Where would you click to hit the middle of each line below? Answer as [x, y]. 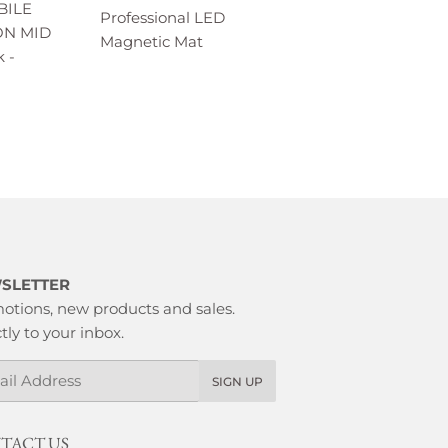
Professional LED [162, 17]
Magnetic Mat [151, 41]
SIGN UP [237, 381]
